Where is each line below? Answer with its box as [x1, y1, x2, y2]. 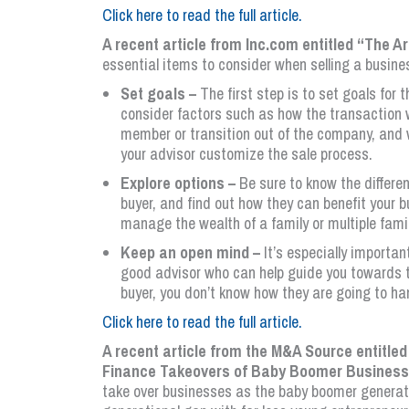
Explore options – [121, 172, 236, 194]
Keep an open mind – [121, 241, 260, 264]
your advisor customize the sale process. [121, 142, 372, 165]
